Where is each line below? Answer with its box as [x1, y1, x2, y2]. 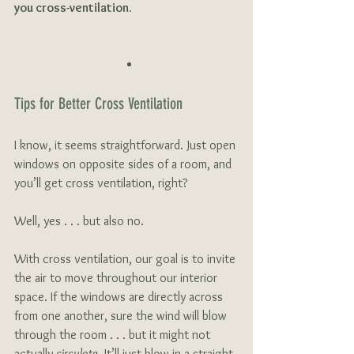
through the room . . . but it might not [14, 326, 213, 342]
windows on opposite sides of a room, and [14, 156, 235, 171]
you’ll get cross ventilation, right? [14, 175, 187, 190]
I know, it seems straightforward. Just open [14, 137, 239, 153]
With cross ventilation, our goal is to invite [14, 250, 239, 266]
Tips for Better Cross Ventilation [14, 93, 183, 113]
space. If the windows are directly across [14, 288, 226, 304]
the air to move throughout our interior [14, 269, 220, 285]
